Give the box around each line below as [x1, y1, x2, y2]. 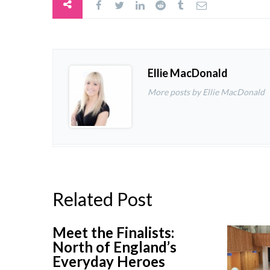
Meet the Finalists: [52, 224, 174, 242]
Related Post [52, 188, 152, 210]
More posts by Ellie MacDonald [148, 87, 265, 98]
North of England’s [52, 238, 177, 256]
